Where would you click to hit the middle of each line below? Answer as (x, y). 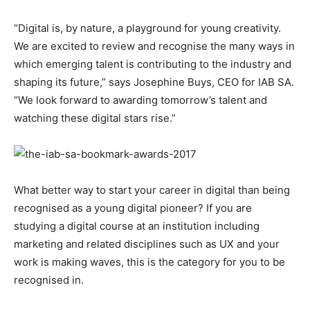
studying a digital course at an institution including (137, 226)
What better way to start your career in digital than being (152, 190)
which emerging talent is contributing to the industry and (153, 64)
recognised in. (49, 280)
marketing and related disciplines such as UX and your (147, 244)
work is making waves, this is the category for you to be (149, 262)
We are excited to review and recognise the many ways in (154, 46)
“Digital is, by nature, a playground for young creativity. (147, 28)
